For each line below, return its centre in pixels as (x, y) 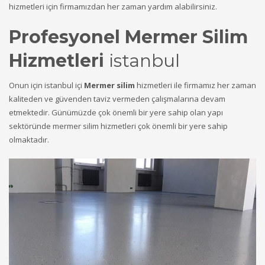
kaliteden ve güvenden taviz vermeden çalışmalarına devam (117, 99)
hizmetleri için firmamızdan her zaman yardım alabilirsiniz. (113, 7)
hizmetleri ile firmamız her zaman (195, 85)
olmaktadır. (29, 140)
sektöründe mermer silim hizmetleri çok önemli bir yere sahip (118, 126)
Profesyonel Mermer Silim (128, 37)
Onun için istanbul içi (46, 85)
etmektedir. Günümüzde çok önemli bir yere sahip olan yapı (116, 113)
